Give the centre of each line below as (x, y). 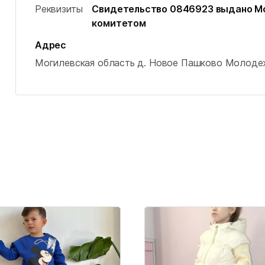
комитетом (119, 23)
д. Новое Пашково (180, 63)
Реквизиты (59, 9)
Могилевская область (85, 63)
